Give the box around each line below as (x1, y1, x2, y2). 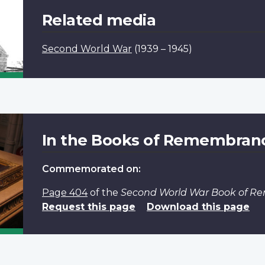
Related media (41, 10, 156, 29)
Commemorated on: (41, 163, 141, 174)
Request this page (41, 201, 135, 212)
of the (87, 186, 121, 198)
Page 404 (41, 186, 88, 198)
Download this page (146, 201, 250, 212)
